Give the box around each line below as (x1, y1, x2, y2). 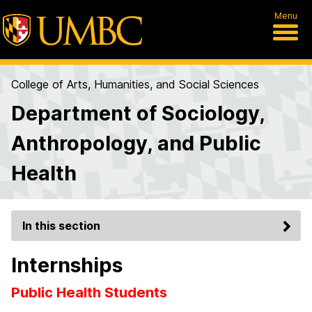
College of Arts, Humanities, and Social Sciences (11, 77, 259, 91)
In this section (22, 219, 100, 233)
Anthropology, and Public (11, 131, 261, 155)
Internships (11, 253, 123, 277)
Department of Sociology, (11, 101, 265, 125)
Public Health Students (11, 284, 167, 301)
